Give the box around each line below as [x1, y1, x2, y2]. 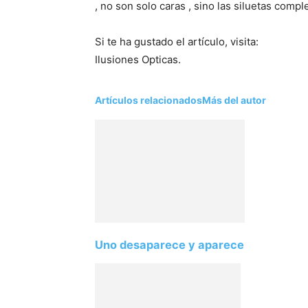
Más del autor [202, 93, 266, 106]
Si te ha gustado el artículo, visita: [95, 35, 258, 48]
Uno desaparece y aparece [95, 237, 244, 252]
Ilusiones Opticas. [95, 53, 181, 66]
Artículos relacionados [95, 93, 202, 106]
